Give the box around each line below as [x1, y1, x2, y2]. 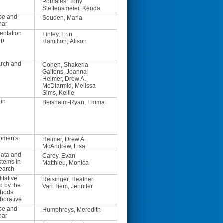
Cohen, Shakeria [42, 61, 88, 68]
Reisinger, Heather [42, 176, 93, 183]
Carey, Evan [42, 152, 75, 159]
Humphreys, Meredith [42, 206, 101, 213]
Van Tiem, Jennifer [42, 183, 93, 190]
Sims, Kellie [42, 89, 74, 96]
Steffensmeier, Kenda [42, 5, 100, 12]
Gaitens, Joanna [42, 68, 87, 75]
